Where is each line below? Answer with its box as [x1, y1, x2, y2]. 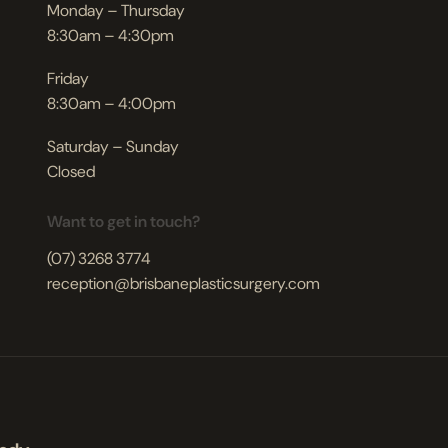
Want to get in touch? [47, 211, 200, 233]
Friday [47, 68, 89, 90]
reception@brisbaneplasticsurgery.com [47, 273, 320, 295]
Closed [47, 161, 95, 183]
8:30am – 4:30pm [47, 25, 174, 47]
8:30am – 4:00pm [47, 93, 176, 115]
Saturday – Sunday [47, 136, 179, 158]
